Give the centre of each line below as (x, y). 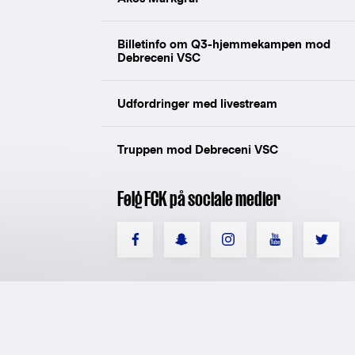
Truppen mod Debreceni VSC (198, 149)
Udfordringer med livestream (197, 103)
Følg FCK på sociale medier (199, 198)
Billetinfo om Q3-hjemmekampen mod (224, 44)
